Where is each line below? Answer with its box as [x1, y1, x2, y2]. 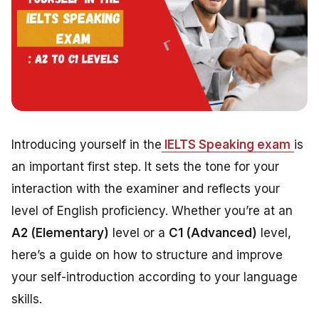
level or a [109, 225, 169, 240]
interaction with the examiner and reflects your [11, 181, 280, 196]
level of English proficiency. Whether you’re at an [11, 203, 293, 218]
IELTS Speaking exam [162, 137, 291, 152]
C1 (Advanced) [169, 225, 257, 240]
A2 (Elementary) [11, 225, 109, 240]
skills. [11, 291, 42, 306]
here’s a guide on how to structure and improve [11, 247, 283, 262]
